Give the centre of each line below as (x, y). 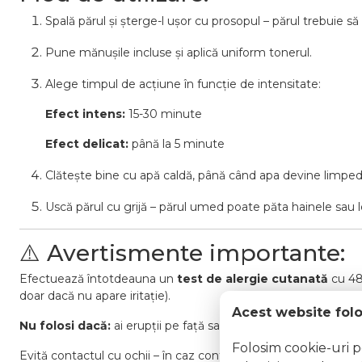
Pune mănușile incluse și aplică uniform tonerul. (179, 53)
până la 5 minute (177, 144)
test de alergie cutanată (253, 279)
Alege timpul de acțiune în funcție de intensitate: (183, 84)
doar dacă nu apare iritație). (95, 296)
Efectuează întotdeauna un (98, 279)
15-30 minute (164, 114)
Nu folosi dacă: (65, 326)
